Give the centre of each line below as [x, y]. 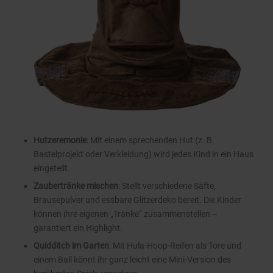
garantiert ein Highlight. [78, 228]
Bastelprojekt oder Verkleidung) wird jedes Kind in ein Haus [144, 154]
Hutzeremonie [60, 140]
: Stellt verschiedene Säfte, [167, 186]
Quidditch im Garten [71, 245]
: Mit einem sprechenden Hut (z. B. [151, 140]
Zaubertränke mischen [76, 186]
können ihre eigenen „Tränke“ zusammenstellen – [126, 214]
